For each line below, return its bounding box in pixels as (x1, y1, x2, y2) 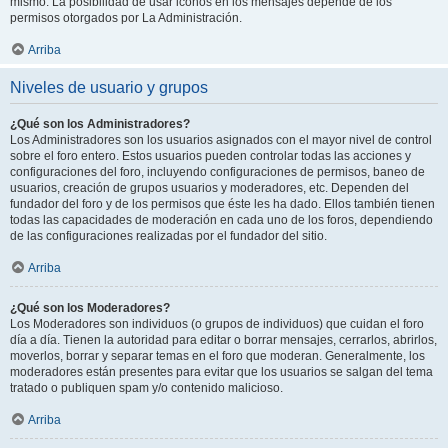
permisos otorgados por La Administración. (10, 11, 242, 25)
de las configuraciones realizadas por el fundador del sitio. (10, 229, 327, 243)
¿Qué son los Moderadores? (10, 301, 170, 315)
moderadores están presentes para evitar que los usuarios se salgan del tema (10, 365, 433, 379)
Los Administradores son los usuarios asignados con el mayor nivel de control (10, 133, 432, 147)
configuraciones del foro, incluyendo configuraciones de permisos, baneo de (10, 165, 425, 179)
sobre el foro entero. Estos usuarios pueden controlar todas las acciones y (10, 149, 411, 163)
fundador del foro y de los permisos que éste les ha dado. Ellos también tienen (10, 197, 435, 211)
